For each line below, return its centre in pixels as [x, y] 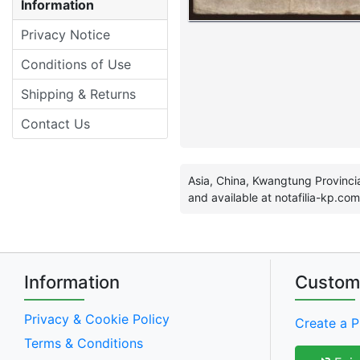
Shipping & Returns [78, 94]
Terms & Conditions [84, 344]
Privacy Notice [65, 35]
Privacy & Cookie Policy [97, 319]
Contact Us [55, 124]
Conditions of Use [76, 64]
